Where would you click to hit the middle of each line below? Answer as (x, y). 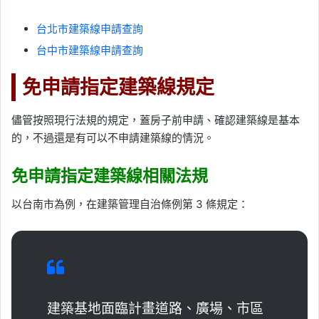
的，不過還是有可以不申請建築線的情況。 (113, 137)
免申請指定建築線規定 (118, 88)
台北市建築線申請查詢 (90, 29)
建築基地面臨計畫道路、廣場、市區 (155, 309)
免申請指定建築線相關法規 (110, 176)
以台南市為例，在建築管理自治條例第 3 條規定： (130, 204)
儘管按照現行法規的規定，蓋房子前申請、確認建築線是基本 (156, 120)
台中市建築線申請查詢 (90, 51)
